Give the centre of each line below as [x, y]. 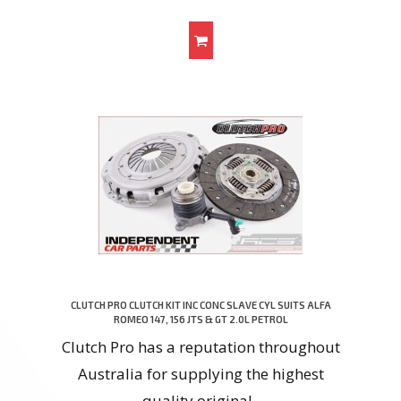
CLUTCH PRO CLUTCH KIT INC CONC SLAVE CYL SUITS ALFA [200, 305]
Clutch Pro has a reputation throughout [200, 347]
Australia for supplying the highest [200, 374]
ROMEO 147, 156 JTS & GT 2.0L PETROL [200, 320]
